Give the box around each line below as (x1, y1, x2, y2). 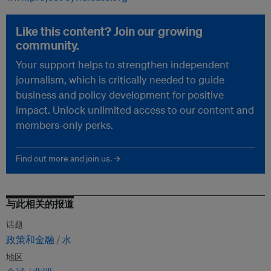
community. (16, 38, 79, 53)
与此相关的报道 (6, 198, 74, 211)
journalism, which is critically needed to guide (16, 73, 224, 87)
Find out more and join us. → (16, 153, 120, 165)
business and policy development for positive (16, 88, 224, 102)
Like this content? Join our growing (16, 24, 203, 39)
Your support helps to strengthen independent (16, 58, 229, 71)
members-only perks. (16, 119, 113, 132)
